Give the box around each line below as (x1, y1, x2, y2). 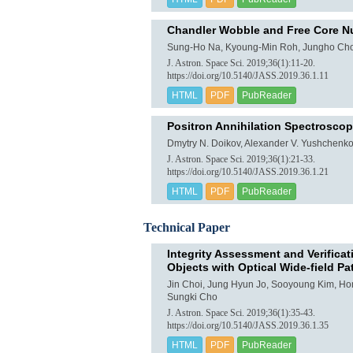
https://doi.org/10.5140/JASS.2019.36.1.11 (167, 71, 329, 81)
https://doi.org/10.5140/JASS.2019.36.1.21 (167, 167, 329, 177)
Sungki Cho (167, 292, 217, 302)
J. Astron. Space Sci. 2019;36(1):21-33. (167, 154, 315, 165)
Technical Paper (143, 221, 230, 234)
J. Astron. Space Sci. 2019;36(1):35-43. (167, 308, 315, 318)
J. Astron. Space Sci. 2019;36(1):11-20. (167, 58, 315, 69)
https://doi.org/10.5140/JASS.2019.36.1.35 (167, 321, 329, 331)
